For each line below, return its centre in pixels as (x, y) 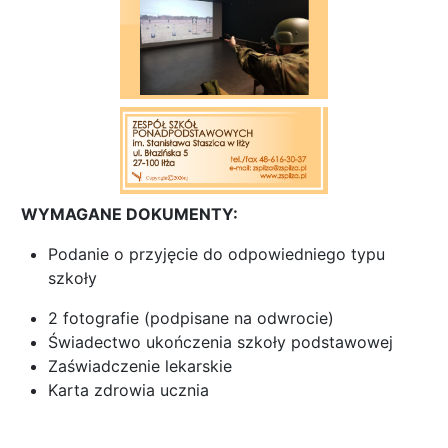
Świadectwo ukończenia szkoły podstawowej (220, 342)
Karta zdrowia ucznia (128, 390)
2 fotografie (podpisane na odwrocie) (191, 318)
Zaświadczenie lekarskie (140, 366)
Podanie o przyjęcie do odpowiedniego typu (216, 254)
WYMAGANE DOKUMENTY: (129, 214)
